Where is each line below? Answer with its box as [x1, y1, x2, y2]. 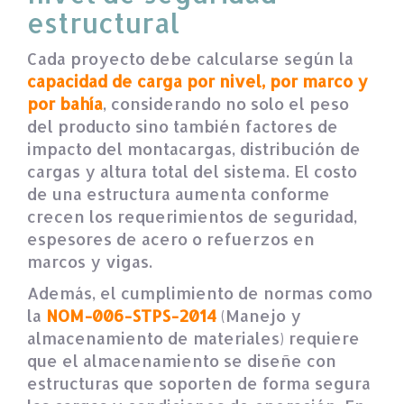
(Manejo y [216, 304, 301, 326]
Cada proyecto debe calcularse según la [27, 47, 353, 69]
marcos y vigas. [27, 250, 152, 271]
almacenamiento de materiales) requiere [27, 326, 360, 348]
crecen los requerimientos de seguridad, [27, 205, 357, 226]
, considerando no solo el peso [103, 92, 349, 114]
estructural [27, 5, 179, 40]
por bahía [27, 92, 103, 114]
